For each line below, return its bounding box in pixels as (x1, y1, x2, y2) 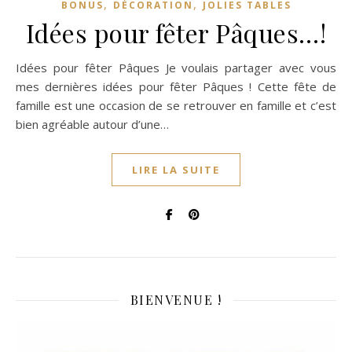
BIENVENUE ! (130, 291, 222, 309)
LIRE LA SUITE (132, 163, 220, 178)
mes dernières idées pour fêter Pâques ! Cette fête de (16, 79, 336, 95)
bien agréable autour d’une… (16, 116, 169, 133)
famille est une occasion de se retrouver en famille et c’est (16, 97, 336, 114)
